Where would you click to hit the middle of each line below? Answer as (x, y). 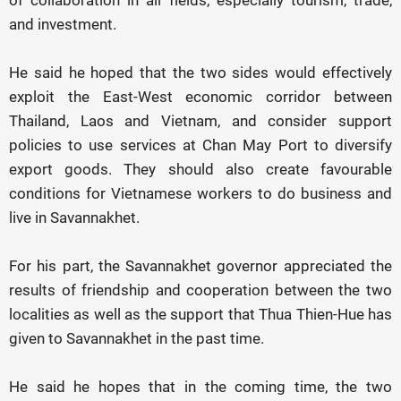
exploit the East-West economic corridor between (200, 97)
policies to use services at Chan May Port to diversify (200, 145)
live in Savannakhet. (74, 218)
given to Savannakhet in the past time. (137, 339)
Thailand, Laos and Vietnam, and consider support (200, 121)
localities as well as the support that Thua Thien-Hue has (200, 315)
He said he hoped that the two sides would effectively (200, 73)
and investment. (63, 25)
